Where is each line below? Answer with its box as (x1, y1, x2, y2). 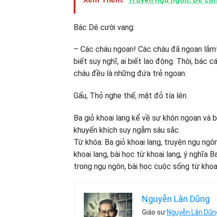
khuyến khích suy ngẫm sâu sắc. (74, 125, 180, 135)
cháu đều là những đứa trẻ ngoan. (74, 69, 186, 78)
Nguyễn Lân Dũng (142, 193, 210, 204)
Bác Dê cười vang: (74, 22, 135, 32)
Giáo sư (142, 208, 167, 216)
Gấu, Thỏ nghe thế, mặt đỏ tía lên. (74, 91, 188, 101)
